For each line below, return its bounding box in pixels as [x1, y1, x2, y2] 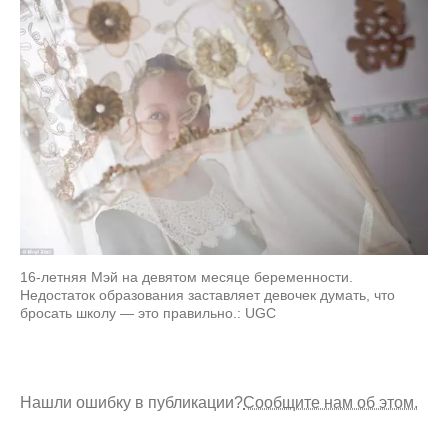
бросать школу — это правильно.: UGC [20, 304, 276, 321]
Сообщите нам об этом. [243, 393, 418, 411]
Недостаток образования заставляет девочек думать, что [20, 286, 395, 303]
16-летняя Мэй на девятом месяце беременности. [20, 268, 353, 285]
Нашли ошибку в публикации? [20, 393, 243, 411]
